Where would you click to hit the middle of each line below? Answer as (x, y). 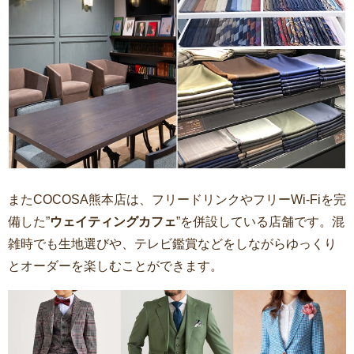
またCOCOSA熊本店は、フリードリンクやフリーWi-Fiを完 (177, 200)
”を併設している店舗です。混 (260, 222)
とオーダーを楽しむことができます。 (115, 266)
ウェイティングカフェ (113, 222)
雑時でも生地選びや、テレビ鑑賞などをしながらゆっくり (172, 244)
